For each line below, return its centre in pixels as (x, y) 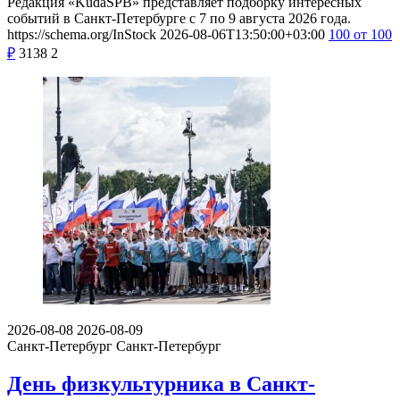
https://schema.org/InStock (82, 34)
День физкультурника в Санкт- (161, 383)
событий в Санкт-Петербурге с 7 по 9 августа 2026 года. (179, 18)
